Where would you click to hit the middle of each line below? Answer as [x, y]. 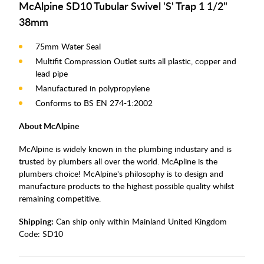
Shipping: [36, 222]
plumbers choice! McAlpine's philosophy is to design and [121, 174]
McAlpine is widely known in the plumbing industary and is [125, 149]
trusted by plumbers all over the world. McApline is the [118, 161]
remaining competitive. [61, 199]
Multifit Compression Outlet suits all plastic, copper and [136, 61]
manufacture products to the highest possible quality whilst [126, 186]
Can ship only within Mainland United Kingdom [140, 222]
